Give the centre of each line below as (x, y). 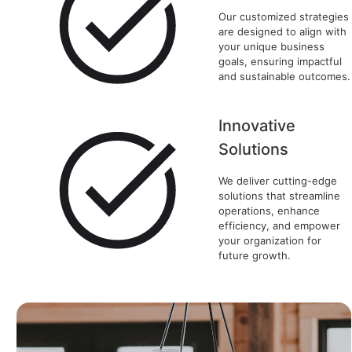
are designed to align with (283, 31)
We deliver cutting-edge (278, 181)
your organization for (270, 241)
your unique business (272, 46)
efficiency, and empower (280, 226)
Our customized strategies (284, 16)
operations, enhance (269, 211)
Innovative (257, 126)
